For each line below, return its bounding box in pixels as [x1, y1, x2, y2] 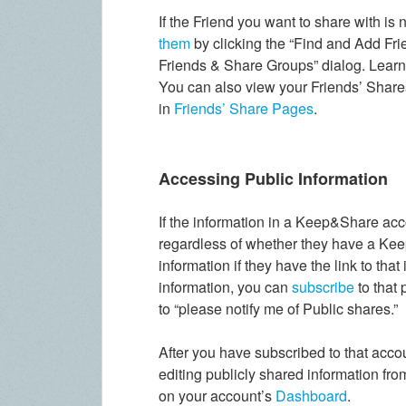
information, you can [159, 275, 293, 297]
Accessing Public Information [159, 166, 389, 190]
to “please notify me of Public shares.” [159, 297, 399, 319]
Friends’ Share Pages [174, 97, 314, 119]
